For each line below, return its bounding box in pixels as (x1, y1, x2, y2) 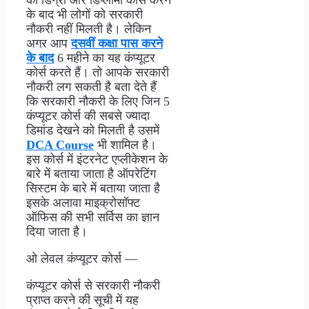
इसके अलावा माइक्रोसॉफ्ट (26, 195, 140, 210)
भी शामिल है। (94, 137, 157, 152)
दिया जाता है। (26, 224, 88, 239)
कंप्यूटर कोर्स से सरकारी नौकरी (26, 278, 160, 292)
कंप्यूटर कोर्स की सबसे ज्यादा (26, 108, 150, 123)
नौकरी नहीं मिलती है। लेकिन (26, 21, 151, 36)
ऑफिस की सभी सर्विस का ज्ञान (26, 210, 159, 224)
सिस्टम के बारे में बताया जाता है (26, 181, 160, 195)
